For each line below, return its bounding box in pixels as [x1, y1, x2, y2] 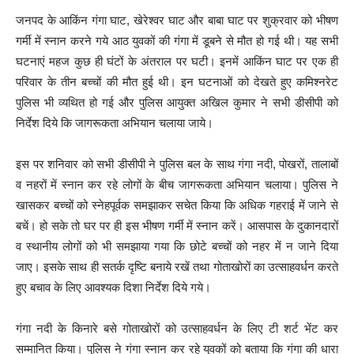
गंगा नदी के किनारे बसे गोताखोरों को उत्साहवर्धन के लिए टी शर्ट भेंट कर [16, 321, 338, 335]
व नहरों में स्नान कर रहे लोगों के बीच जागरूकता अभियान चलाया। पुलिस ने [16, 177, 338, 191]
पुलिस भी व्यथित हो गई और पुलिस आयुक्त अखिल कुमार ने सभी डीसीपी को [16, 95, 338, 109]
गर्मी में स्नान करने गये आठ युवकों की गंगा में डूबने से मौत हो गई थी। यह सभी [16, 33, 338, 47]
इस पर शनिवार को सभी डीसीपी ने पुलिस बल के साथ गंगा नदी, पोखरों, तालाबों [16, 156, 338, 171]
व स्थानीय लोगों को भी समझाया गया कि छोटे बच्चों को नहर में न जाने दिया [16, 239, 338, 253]
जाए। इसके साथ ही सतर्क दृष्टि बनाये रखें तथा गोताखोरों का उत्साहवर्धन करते [16, 259, 338, 273]
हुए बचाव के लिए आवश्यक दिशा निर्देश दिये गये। [16, 280, 211, 294]
